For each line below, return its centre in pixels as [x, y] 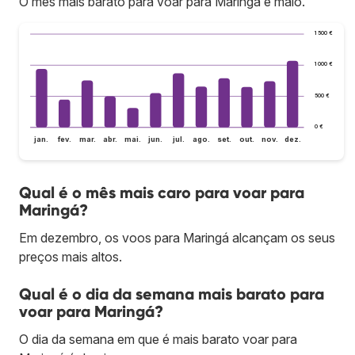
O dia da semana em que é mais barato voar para [158, 340]
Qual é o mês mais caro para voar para [162, 193]
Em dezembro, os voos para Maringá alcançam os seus [177, 238]
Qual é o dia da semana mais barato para [172, 294]
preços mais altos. [71, 257]
